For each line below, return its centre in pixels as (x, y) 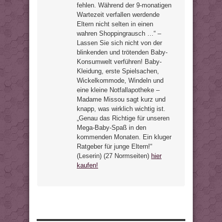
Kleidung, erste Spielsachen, (118, 71)
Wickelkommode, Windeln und (120, 81)
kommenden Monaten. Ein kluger (124, 137)
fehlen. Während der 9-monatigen (124, 5)
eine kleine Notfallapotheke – (118, 90)
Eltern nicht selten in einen (115, 24)
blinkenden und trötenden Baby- (122, 52)
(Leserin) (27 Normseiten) (114, 156)
